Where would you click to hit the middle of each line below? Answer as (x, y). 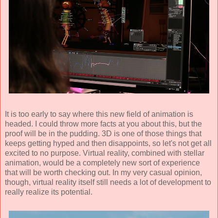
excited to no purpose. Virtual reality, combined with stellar (105, 153)
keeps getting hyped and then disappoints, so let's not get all (108, 144)
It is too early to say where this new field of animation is (99, 114)
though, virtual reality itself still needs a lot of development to (108, 182)
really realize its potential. (49, 192)
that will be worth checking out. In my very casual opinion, (103, 173)
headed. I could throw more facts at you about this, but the (103, 124)
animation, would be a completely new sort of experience (102, 163)
